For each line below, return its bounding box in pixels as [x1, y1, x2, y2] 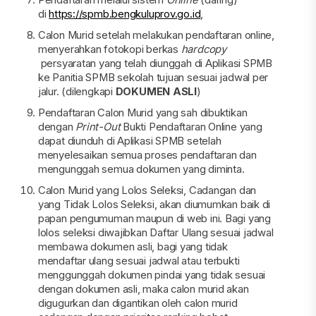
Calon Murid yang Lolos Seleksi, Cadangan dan [37, 183, 257, 197]
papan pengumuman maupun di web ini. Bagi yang [37, 212, 271, 225]
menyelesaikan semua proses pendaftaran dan [37, 148, 257, 162]
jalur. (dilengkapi [37, 85, 116, 98]
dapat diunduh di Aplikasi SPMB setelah [37, 134, 221, 147]
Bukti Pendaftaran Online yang [120, 120, 262, 133]
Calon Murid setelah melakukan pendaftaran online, [37, 28, 274, 42]
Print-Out [75, 120, 121, 133]
